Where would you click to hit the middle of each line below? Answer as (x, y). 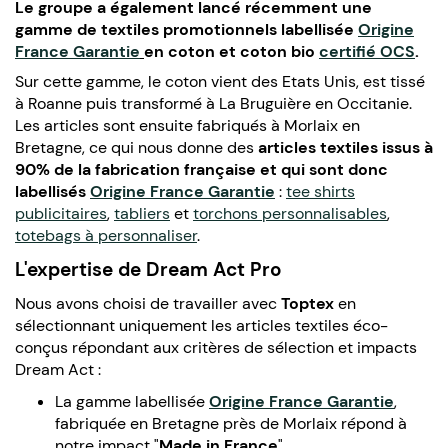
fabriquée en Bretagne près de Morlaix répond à (231, 423)
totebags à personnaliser (106, 235)
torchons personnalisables (290, 213)
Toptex (309, 303)
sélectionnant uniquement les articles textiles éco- (201, 325)
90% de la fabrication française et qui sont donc (201, 169)
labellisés (52, 191)
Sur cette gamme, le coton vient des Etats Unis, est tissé (220, 81)
